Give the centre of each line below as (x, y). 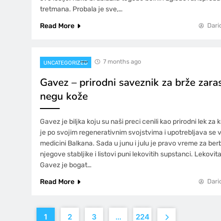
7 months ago (122, 61)
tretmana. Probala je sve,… (81, 9)
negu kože (64, 96)
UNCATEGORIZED (66, 63)
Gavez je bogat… (66, 165)
